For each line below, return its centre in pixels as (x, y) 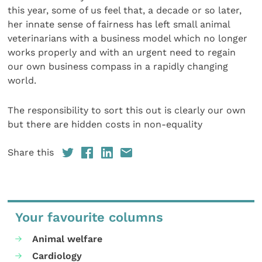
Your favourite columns (89, 218)
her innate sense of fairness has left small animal (119, 25)
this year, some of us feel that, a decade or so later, (125, 11)
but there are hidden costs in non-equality (105, 124)
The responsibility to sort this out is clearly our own (127, 110)
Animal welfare (68, 239)
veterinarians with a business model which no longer (128, 39)
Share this (31, 153)
